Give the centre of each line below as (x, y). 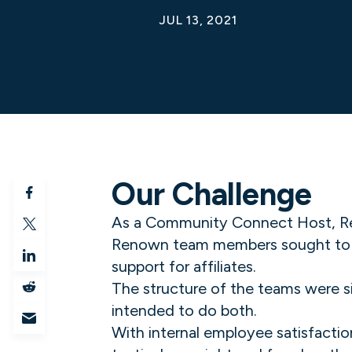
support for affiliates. (184, 266)
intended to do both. (184, 310)
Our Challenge (212, 194)
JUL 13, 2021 (198, 20)
